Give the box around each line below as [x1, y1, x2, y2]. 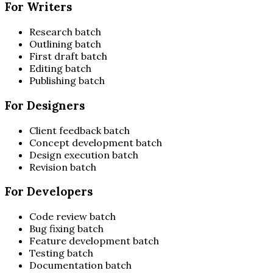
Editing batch [29, 62, 91, 75]
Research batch [29, 26, 101, 38]
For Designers [5, 97, 85, 113]
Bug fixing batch [29, 222, 104, 235]
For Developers [5, 184, 93, 199]
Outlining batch [29, 38, 101, 51]
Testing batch [29, 247, 93, 260]
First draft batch [29, 50, 107, 63]
